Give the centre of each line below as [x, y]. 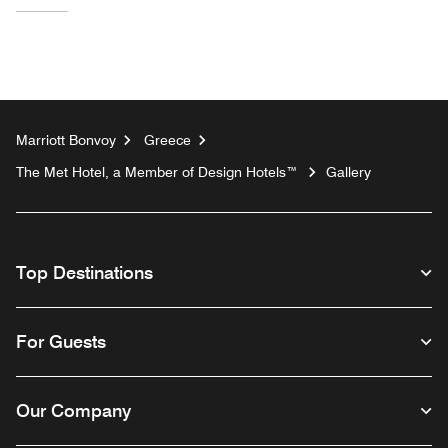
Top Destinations [84, 272]
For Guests [61, 341]
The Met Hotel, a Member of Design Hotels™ [157, 171]
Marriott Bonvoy [66, 139]
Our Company [73, 410]
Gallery [348, 171]
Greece [167, 139]
